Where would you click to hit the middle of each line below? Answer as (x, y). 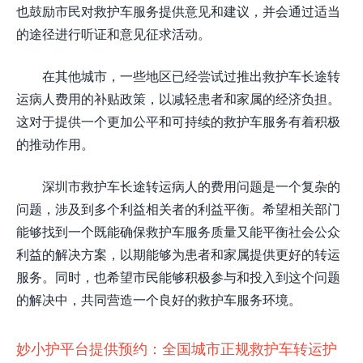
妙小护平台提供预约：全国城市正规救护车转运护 (177, 348)
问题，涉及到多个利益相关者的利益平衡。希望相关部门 (178, 209)
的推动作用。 (55, 144)
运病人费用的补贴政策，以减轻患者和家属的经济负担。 (178, 98)
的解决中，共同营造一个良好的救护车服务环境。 (159, 299)
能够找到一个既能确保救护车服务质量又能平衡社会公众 (178, 231)
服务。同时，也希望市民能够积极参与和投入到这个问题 (178, 277)
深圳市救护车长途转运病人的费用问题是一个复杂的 (191, 186)
